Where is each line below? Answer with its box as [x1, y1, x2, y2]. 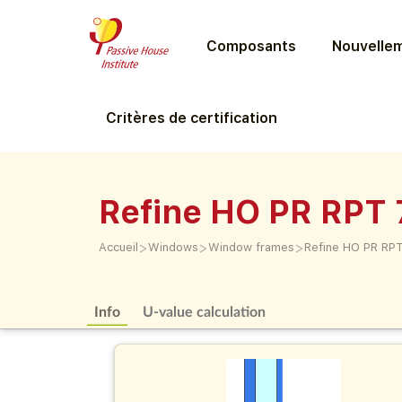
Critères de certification [106, 109, 277, 127]
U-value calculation [143, 302, 267, 319]
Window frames [208, 240, 294, 254]
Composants [205, 37, 296, 55]
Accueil [99, 240, 138, 254]
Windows [148, 240, 198, 254]
